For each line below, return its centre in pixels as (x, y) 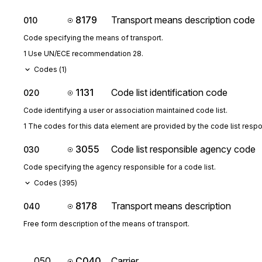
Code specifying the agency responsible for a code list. (120, 167)
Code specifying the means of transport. (93, 38)
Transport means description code (183, 20)
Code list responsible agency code (183, 149)
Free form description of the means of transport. (106, 224)
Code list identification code (169, 92)
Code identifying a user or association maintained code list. (125, 110)
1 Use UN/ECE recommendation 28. (83, 54)
